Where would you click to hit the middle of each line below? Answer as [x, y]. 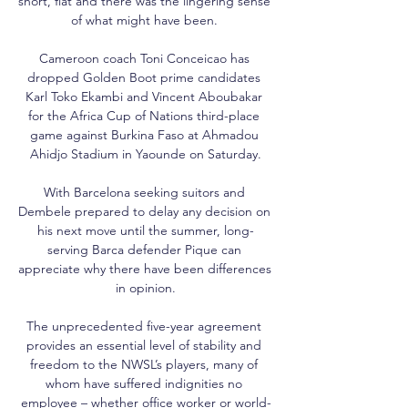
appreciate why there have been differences [145, 268]
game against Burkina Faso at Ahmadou [144, 134]
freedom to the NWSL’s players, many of [144, 364]
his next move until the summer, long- [146, 230]
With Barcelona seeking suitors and [144, 192]
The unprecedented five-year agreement [144, 326]
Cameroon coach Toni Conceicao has [144, 58]
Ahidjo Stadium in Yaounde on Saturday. [146, 153]
